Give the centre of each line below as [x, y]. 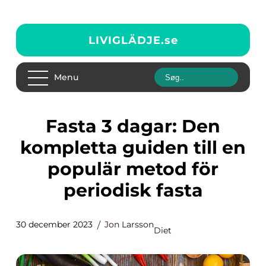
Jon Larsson [129, 224]
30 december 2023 [54, 224]
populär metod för [133, 169]
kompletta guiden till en [133, 148]
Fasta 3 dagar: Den [51, 126]
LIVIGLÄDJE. [126, 40]
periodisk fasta [133, 190]
